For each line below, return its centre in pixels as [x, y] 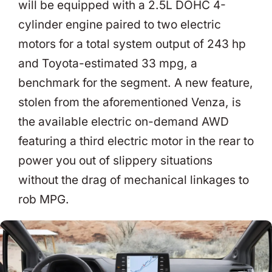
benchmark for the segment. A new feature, [136, 83]
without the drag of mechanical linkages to [134, 180]
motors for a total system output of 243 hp [132, 44]
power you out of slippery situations [115, 161]
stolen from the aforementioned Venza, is [130, 102]
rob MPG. [44, 199]
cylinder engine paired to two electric [120, 25]
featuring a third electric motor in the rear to [136, 141]
